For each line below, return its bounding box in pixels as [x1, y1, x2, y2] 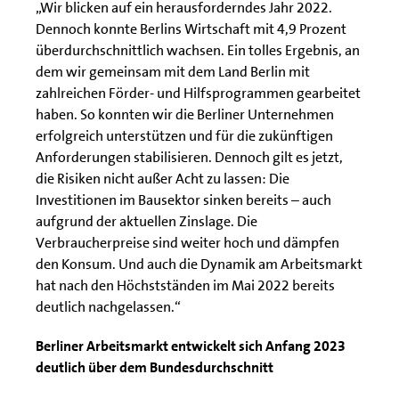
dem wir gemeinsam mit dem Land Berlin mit [36, 62, 310, 81]
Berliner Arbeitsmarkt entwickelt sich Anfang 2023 [36, 337, 346, 355]
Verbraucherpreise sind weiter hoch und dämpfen [36, 233, 339, 252]
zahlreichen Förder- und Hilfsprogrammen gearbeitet [36, 84, 361, 102]
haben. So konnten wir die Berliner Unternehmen [36, 105, 334, 124]
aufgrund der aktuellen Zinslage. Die [36, 212, 257, 231]
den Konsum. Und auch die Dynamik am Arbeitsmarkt [36, 255, 362, 273]
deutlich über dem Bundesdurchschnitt [36, 358, 273, 377]
